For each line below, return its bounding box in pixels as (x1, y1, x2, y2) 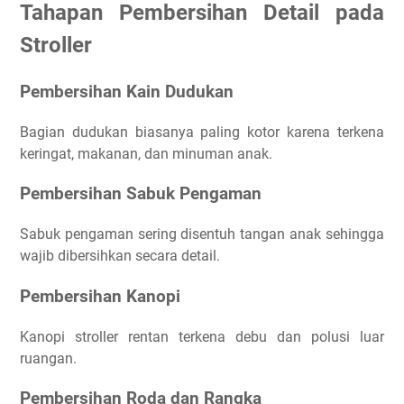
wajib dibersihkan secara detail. (20, 247, 220, 265)
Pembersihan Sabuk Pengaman (20, 184, 262, 205)
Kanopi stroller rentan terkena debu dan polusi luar (20, 327, 384, 345)
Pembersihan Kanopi (20, 286, 180, 307)
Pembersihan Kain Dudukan (20, 82, 234, 103)
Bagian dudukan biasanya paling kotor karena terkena (20, 123, 384, 141)
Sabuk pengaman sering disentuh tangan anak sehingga (20, 225, 384, 243)
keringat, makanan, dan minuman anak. (20, 144, 272, 162)
